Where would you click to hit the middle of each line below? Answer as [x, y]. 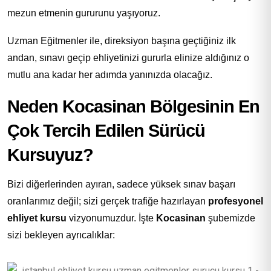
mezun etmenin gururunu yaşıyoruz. [84, 13]
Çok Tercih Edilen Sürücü [106, 130]
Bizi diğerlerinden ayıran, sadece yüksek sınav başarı [121, 184]
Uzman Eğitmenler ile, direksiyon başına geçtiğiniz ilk [122, 41]
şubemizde [230, 218]
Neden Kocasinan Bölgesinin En [133, 106]
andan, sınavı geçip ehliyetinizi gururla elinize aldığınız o [128, 57]
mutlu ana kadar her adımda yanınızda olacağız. [110, 74]
